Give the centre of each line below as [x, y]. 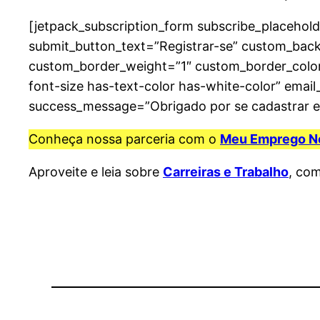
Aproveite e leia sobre [96, 172]
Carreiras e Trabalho [226, 172]
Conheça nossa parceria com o [124, 139]
